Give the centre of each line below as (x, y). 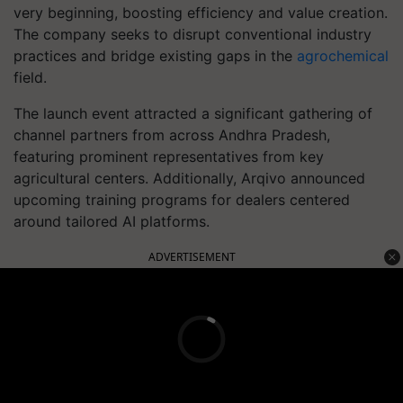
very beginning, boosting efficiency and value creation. (201, 13)
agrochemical (343, 56)
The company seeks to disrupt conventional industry (193, 34)
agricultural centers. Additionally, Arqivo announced (189, 178)
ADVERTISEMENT (192, 257)
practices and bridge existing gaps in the (155, 56)
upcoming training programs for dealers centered (182, 200)
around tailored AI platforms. (112, 221)
